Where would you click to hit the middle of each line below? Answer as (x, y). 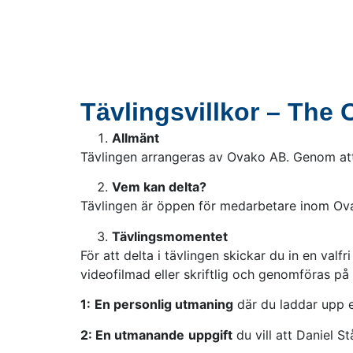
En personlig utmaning (164, 305)
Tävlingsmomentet (170, 236)
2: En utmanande (132, 334)
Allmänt (136, 138)
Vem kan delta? (159, 187)
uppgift (210, 334)
